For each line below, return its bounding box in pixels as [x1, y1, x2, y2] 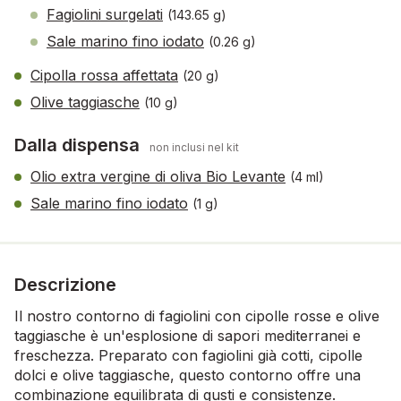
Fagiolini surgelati [47, 4, 163, 23]
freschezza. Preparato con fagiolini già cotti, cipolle [14, 346, 363, 364]
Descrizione [14, 273, 116, 295]
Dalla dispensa [14, 133, 144, 156]
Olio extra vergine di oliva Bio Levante [30, 166, 286, 185]
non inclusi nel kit [149, 140, 239, 154]
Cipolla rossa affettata [30, 65, 178, 84]
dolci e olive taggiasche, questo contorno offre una [14, 365, 361, 384]
